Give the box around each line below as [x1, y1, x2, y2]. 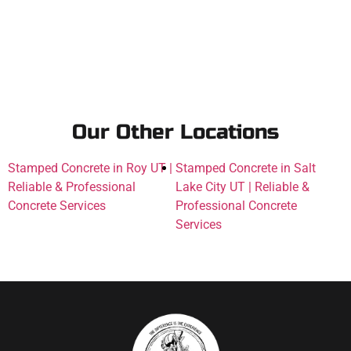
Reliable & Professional [8, 179, 136, 194]
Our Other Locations [72, 119, 279, 144]
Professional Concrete [175, 197, 297, 213]
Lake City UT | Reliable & [175, 179, 309, 194]
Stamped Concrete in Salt [175, 160, 316, 175]
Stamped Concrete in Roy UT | [8, 160, 172, 175]
